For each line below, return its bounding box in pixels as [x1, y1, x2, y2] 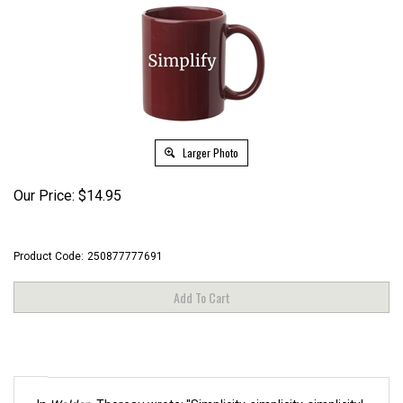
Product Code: [13, 250, 84, 263]
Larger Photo [180, 145, 238, 160]
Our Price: [13, 187, 75, 204]
